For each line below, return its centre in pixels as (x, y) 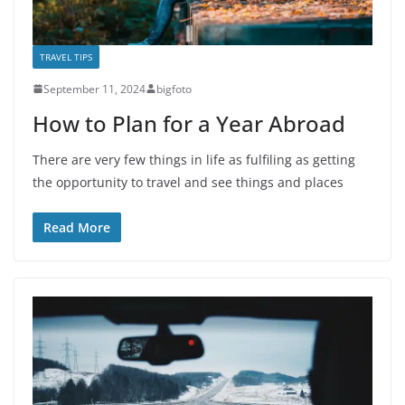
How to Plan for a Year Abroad (192, 123)
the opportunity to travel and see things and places (188, 182)
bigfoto (174, 89)
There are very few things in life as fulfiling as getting (194, 159)
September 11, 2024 (94, 89)
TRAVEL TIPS (66, 57)
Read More (77, 227)
